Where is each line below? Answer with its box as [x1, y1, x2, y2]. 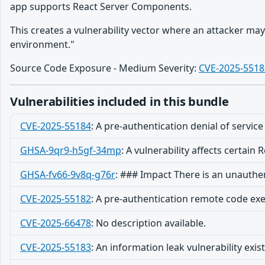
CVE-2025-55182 [20, 192, 91, 205]
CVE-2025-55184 [20, 119, 91, 132]
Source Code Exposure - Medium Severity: [10, 62, 199, 75]
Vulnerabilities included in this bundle [10, 93, 229, 109]
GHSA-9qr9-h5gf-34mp [20, 144, 121, 157]
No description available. [96, 216, 206, 230]
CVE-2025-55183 [20, 241, 91, 254]
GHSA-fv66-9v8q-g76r [20, 168, 115, 181]
